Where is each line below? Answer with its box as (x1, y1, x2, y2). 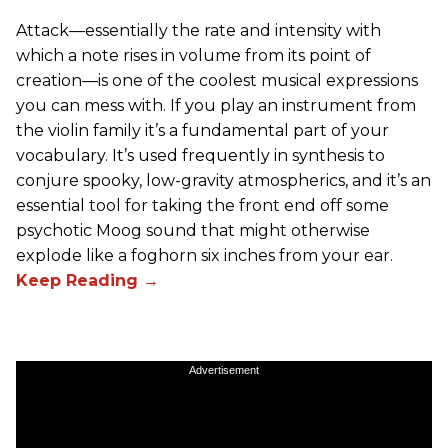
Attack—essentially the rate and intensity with (16, 20, 381, 40)
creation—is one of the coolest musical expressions (16, 70, 418, 90)
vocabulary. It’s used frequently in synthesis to (16, 145, 385, 165)
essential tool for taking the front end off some (16, 195, 389, 215)
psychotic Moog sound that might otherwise (16, 220, 370, 240)
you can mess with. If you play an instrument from (16, 95, 416, 115)
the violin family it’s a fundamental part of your (16, 120, 389, 140)
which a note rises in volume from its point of (16, 45, 371, 65)
